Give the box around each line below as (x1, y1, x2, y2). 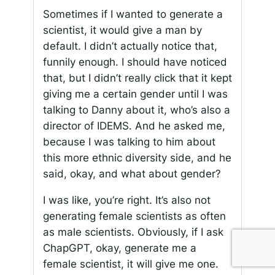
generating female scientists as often (42, 209, 226, 222)
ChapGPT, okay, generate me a (42, 241, 196, 254)
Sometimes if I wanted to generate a (42, 7, 223, 20)
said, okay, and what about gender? (42, 167, 221, 180)
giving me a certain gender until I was (42, 87, 228, 100)
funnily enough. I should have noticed (42, 55, 227, 68)
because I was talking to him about (42, 135, 215, 148)
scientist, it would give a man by (42, 23, 202, 36)
